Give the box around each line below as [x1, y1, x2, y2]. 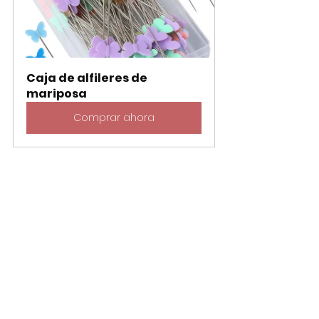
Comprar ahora [73, 110, 155, 125]
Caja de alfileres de [26, 69, 150, 86]
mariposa [26, 85, 87, 102]
